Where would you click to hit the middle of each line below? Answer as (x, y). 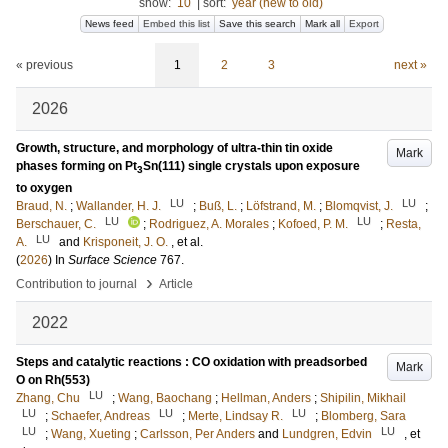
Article (176, 284)
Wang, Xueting (91, 434)
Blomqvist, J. (359, 206)
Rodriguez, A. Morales (209, 224)
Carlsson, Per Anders (197, 434)
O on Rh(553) (53, 380)
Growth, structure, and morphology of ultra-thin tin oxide (174, 148)
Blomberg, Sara (363, 416)
